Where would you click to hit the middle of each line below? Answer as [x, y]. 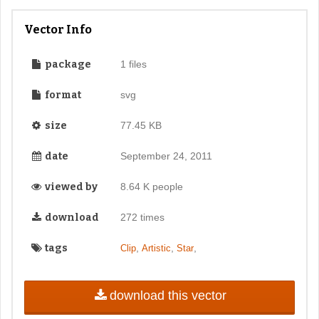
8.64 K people [151, 186]
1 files [133, 64]
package [67, 64]
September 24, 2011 [166, 156]
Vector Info [58, 29]
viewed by [70, 187]
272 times [142, 217]
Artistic [156, 248]
